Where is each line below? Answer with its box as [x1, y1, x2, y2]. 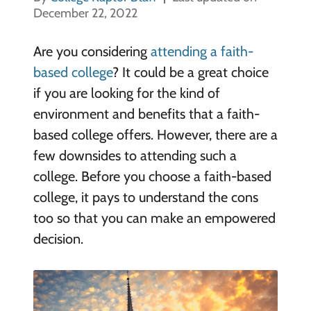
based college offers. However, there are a [33, 126, 278, 143]
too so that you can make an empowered [33, 210, 276, 226]
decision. [33, 230, 83, 247]
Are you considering [33, 43, 151, 60]
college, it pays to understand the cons [33, 189, 258, 205]
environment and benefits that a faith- [33, 106, 260, 122]
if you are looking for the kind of [33, 85, 220, 101]
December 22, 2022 [33, 6, 137, 21]
